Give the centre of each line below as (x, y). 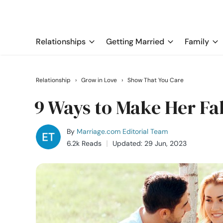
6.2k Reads (84, 143)
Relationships (61, 42)
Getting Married (135, 42)
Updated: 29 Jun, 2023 (150, 143)
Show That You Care (156, 80)
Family (197, 42)
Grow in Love (99, 80)
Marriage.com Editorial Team (122, 131)
